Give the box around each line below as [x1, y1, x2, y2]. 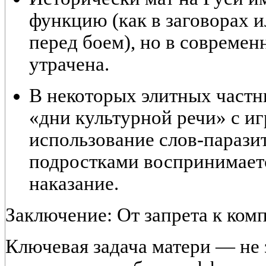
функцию [29, 9, 107, 31]
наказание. [29, 173, 119, 195]
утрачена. [29, 53, 109, 75]
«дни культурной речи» [29, 107, 226, 129]
